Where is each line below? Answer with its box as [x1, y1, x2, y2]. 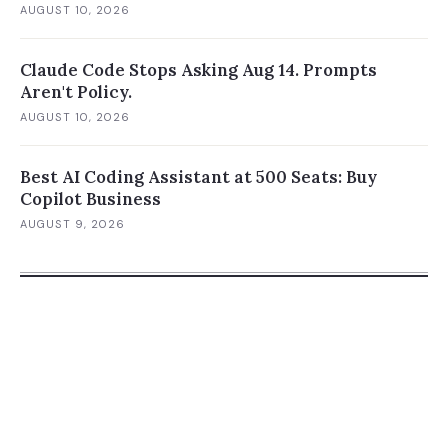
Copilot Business [20, 188, 161, 210]
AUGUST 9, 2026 [20, 217, 126, 231]
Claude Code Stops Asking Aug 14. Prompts [20, 59, 377, 81]
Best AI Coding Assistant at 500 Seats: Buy [20, 166, 377, 188]
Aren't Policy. [20, 81, 132, 103]
